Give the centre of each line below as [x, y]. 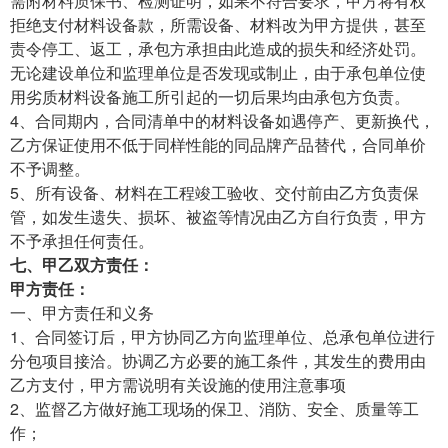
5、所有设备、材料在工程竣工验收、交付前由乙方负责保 [214, 192]
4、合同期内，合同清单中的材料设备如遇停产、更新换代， [222, 120]
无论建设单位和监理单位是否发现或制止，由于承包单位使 [218, 72]
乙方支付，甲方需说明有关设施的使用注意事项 [178, 384]
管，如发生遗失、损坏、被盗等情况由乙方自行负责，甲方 [218, 216]
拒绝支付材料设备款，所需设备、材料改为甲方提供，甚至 [218, 24]
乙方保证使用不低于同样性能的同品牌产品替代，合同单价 [218, 144]
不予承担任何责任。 [82, 240]
